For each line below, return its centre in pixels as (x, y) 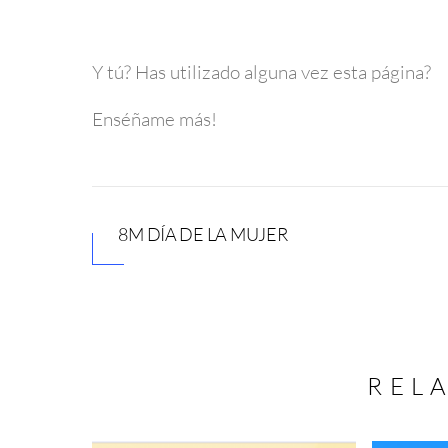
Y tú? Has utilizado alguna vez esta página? (261, 71)
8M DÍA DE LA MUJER (203, 234)
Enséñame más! (154, 119)
